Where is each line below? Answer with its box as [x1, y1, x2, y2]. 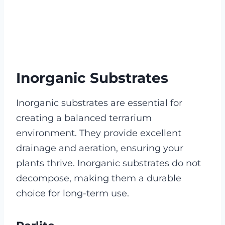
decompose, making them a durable [16, 173, 181, 184]
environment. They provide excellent [16, 128, 181, 139]
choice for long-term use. [16, 188, 129, 199]
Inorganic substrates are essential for [16, 97, 182, 109]
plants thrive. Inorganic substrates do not [16, 158, 201, 169]
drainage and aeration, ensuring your [16, 143, 183, 154]
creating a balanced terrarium [16, 113, 152, 124]
